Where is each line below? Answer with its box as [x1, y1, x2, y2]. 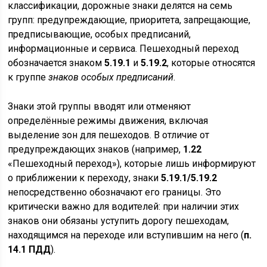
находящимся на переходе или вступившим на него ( [8, 229, 244, 241]
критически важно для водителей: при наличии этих [8, 201, 240, 212]
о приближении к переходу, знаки [8, 172, 162, 184]
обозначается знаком [8, 57, 105, 69]
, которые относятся [167, 57, 256, 69]
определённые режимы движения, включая [8, 115, 209, 126]
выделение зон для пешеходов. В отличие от [8, 129, 210, 141]
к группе [8, 72, 49, 83]
